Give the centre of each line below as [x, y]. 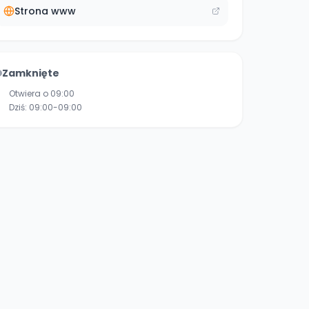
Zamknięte [31, 73]
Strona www [45, 11]
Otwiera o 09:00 [42, 93]
